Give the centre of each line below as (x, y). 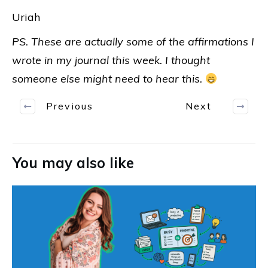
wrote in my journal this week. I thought (111, 60)
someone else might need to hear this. (107, 78)
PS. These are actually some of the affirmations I (133, 41)
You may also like (73, 162)
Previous (70, 106)
